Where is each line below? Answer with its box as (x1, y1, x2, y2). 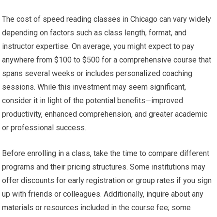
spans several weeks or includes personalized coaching (2, 68, 193, 78)
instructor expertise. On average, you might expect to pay (2, 41, 195, 51)
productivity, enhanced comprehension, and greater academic (2, 109, 208, 119)
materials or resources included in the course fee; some (2, 202, 191, 212)
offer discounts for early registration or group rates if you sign (2, 175, 212, 185)
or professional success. (2, 123, 87, 132)
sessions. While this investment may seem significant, (2, 82, 186, 92)
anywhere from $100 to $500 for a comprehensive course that (2, 55, 212, 64)
